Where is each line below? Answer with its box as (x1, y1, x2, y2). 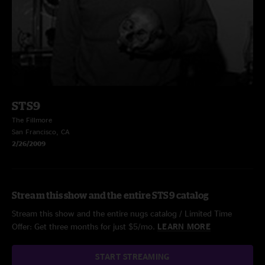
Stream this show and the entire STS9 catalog (12, 190, 209, 201)
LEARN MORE (157, 222, 211, 231)
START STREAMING (95, 252, 170, 261)
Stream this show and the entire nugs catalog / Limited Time (12, 209, 232, 218)
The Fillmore (12, 116, 52, 124)
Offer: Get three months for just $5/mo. (12, 222, 157, 231)
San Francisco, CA (12, 128, 70, 135)
